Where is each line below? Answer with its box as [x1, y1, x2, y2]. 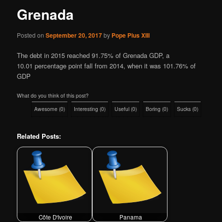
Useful [114, 105, 130, 113]
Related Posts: [17, 131, 61, 141]
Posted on [17, 30, 46, 39]
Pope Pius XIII [111, 30, 150, 40]
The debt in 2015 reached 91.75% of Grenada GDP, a [17, 51, 170, 60]
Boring [146, 105, 161, 113]
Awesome [34, 105, 58, 113]
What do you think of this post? [17, 92, 89, 100]
